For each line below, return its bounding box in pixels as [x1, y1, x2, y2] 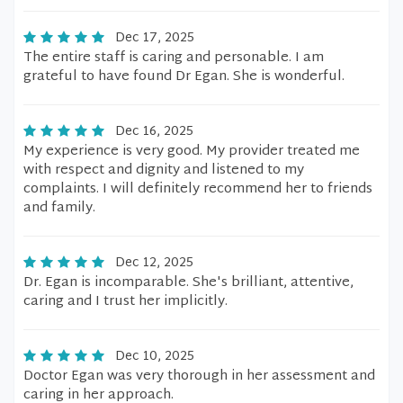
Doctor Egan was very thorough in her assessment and [23, 364, 375, 389]
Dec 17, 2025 [115, 27, 194, 49]
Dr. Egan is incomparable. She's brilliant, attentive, [23, 271, 354, 295]
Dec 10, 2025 [115, 345, 194, 368]
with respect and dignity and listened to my [23, 158, 304, 183]
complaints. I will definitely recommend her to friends [23, 177, 372, 201]
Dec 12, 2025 [115, 252, 193, 274]
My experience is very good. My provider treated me [23, 139, 360, 164]
